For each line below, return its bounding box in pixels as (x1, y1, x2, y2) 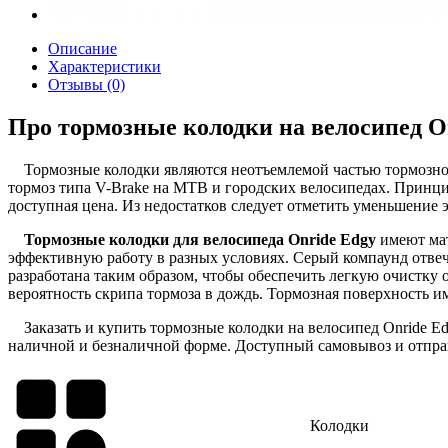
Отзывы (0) (48, 75, 125, 93)
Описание (48, 39, 117, 57)
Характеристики (48, 57, 161, 75)
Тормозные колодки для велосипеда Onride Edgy (24, 230, 376, 248)
